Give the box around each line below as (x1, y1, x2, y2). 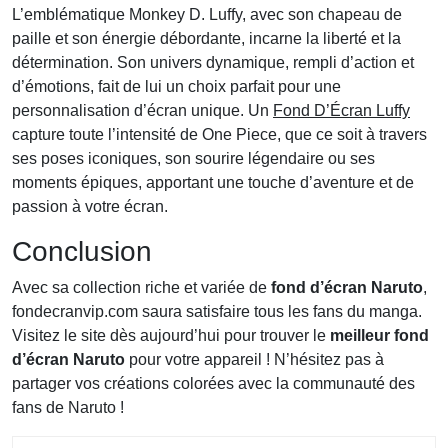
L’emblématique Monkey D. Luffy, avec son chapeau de (12, 5, 402, 23)
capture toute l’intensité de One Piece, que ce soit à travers (12, 125, 427, 143)
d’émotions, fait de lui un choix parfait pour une (12, 77, 341, 95)
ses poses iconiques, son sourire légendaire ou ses (12, 149, 375, 167)
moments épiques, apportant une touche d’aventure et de (12, 173, 414, 191)
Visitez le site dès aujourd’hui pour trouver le (12, 326, 330, 344)
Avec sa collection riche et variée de (12, 278, 271, 296)
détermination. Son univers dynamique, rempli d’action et (12, 53, 414, 71)
